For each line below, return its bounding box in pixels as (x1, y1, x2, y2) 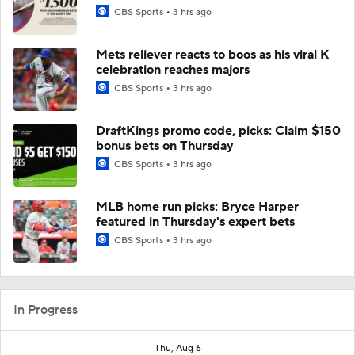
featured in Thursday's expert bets (96, 214, 295, 230)
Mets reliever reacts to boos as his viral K (96, 47, 330, 63)
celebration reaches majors (96, 62, 250, 78)
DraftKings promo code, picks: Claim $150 (96, 123, 341, 139)
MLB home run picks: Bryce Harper (96, 199, 299, 215)
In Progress (13, 302, 78, 318)
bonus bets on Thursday (96, 138, 234, 154)
